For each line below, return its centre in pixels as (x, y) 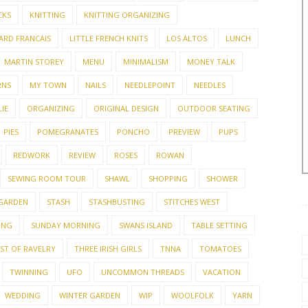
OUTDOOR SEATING (214, 108)
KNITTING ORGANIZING (127, 15)
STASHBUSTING (117, 202)
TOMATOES (220, 249)
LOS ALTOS (187, 38)
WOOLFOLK (192, 295)
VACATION (222, 272)
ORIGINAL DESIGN (126, 108)
